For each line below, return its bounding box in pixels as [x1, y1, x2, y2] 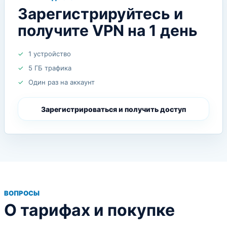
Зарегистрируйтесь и [18, 5, 183, 23]
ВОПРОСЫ [4, 189, 40, 197]
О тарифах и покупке [4, 200, 175, 220]
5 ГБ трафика [28, 64, 71, 72]
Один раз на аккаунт [28, 78, 95, 86]
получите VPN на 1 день [18, 21, 198, 40]
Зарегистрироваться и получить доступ [41, 104, 186, 113]
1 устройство [28, 50, 71, 58]
